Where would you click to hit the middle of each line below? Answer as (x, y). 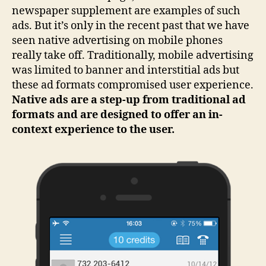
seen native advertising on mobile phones (117, 40)
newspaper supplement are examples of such (126, 11)
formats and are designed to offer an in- (117, 115)
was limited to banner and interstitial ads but (126, 70)
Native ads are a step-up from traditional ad (129, 100)
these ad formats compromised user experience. (133, 85)
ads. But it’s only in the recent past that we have (131, 26)
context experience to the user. (93, 129)
